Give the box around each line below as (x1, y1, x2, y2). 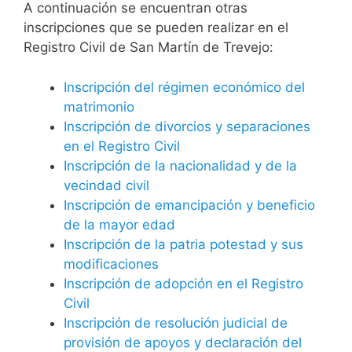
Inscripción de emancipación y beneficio (64, 196, 315, 213)
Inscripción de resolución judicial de (64, 314, 288, 331)
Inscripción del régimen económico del (64, 79, 305, 95)
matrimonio (64, 98, 134, 115)
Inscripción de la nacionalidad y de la (64, 157, 297, 174)
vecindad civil (64, 177, 149, 193)
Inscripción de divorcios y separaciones (64, 118, 310, 134)
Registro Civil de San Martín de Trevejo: (24, 39, 273, 56)
